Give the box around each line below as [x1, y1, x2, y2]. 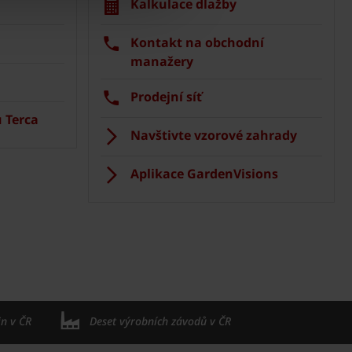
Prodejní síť [130, 88, 202, 106]
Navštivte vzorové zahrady [130, 126, 297, 145]
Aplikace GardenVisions [130, 165, 278, 183]
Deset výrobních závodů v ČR [90, 313, 231, 329]
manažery [130, 53, 193, 71]
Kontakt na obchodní [130, 34, 264, 52]
